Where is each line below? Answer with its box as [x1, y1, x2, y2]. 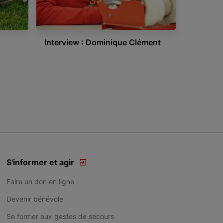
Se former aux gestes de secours [6, 212, 114, 221]
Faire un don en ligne [6, 177, 74, 186]
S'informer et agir [6, 157, 74, 167]
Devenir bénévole [6, 195, 63, 203]
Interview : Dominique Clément [44, 37, 161, 47]
